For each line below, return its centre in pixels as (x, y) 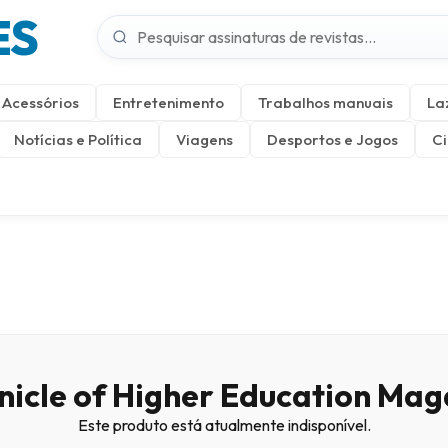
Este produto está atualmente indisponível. (224, 425)
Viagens (204, 139)
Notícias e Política (78, 139)
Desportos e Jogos (332, 139)
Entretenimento (168, 102)
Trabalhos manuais (325, 102)
